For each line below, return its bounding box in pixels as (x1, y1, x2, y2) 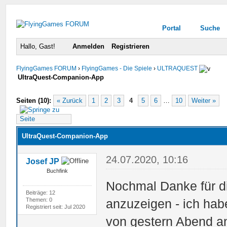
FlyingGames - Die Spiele (82, 65, 153, 72)
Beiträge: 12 (25, 189, 55, 196)
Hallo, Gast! (20, 43, 58, 50)
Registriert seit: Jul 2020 (25, 203, 85, 210)
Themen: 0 (25, 196, 52, 203)
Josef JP (25, 157, 59, 166)
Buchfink (46, 167, 68, 174)
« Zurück (57, 96, 83, 104)
